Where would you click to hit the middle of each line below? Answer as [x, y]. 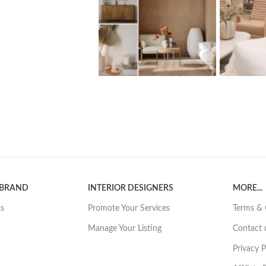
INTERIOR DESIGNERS [131, 189]
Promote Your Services [129, 209]
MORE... [248, 189]
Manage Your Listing [125, 229]
